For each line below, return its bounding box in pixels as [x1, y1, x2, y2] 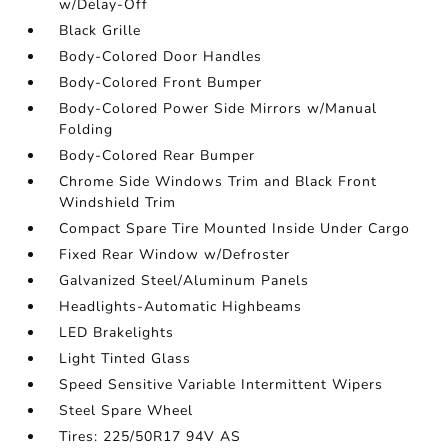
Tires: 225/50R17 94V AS [59, 427, 242, 446]
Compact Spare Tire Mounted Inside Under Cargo [59, 219, 411, 238]
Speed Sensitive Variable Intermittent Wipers [59, 375, 384, 394]
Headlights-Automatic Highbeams [59, 297, 303, 316]
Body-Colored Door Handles [59, 47, 263, 66]
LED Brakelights [59, 323, 175, 342]
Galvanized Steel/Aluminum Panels [59, 271, 310, 290]
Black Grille [59, 21, 142, 40]
